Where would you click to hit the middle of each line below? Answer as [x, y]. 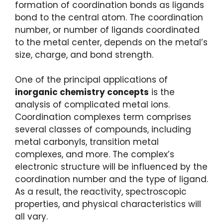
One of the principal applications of [91, 80]
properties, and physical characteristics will [108, 204]
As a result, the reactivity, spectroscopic [101, 192]
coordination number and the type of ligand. [111, 179]
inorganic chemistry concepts [82, 92]
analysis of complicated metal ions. [92, 105]
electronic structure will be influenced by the [111, 167]
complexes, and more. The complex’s [95, 155]
